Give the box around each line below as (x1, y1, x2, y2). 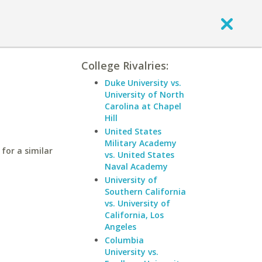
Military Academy (105, 137, 177, 149)
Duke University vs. (105, 77, 181, 88)
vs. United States (105, 149, 174, 160)
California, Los (105, 209, 164, 220)
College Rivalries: (81, 58, 168, 73)
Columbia (105, 235, 144, 246)
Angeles (105, 221, 136, 232)
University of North (105, 89, 184, 100)
